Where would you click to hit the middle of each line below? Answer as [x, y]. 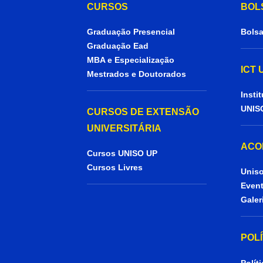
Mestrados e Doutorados [136, 74]
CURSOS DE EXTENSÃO [143, 112]
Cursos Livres [114, 168]
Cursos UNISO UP [122, 154]
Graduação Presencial [131, 32]
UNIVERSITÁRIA [124, 129]
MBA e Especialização [130, 60]
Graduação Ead [117, 46]
